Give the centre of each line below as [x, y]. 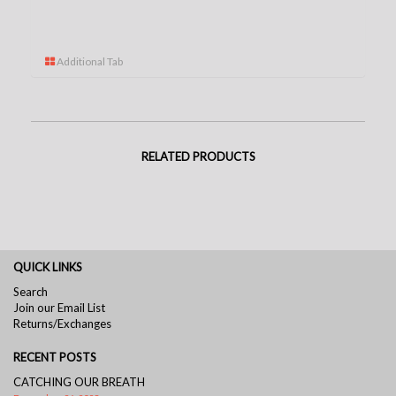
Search [30, 291]
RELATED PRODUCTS [198, 156]
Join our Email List [59, 307]
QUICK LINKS [48, 267]
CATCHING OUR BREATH [79, 381]
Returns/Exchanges [62, 323]
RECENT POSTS [55, 357]
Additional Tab [89, 61]
